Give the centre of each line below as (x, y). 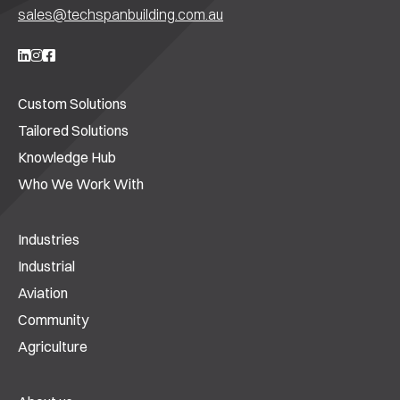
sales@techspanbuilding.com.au (121, 15)
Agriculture (53, 347)
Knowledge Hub (67, 158)
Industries (49, 240)
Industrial (46, 267)
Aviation (43, 293)
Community (53, 320)
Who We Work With (81, 184)
